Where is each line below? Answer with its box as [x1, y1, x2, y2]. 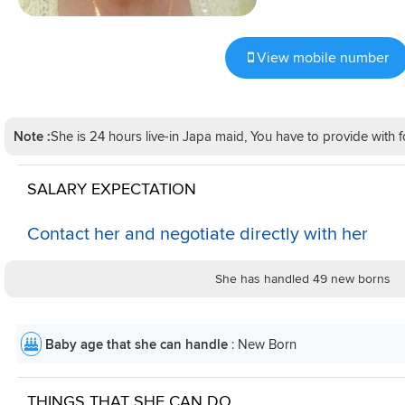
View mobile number [256, 48, 389, 67]
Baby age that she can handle [45, 336, 231, 353]
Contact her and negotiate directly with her [27, 222, 368, 245]
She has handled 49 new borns [215, 271, 391, 287]
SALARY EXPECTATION [27, 178, 196, 199]
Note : [14, 127, 51, 145]
